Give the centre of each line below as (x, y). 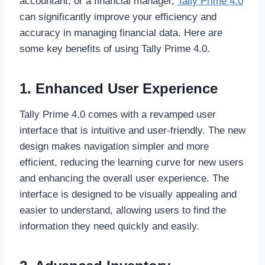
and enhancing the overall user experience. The (124, 178)
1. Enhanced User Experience (118, 88)
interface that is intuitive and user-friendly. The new (132, 130)
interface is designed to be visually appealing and (128, 194)
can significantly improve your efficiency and (118, 17)
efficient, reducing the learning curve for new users (131, 162)
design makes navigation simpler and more (114, 146)
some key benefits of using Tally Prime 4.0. (114, 49)
